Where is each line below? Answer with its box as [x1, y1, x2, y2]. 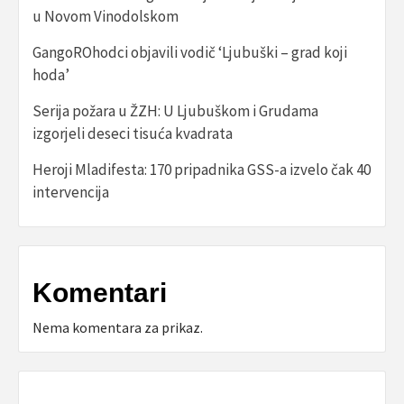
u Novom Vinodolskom [32, 6, 179, 27]
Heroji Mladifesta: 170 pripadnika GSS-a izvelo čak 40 [32, 160, 371, 180]
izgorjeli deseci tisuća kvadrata [32, 124, 233, 144]
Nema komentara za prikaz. [32, 318, 203, 337]
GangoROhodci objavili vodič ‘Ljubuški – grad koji [32, 42, 347, 63]
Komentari [32, 278, 167, 308]
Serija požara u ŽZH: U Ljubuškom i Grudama [32, 101, 318, 122]
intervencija [32, 182, 109, 203]
